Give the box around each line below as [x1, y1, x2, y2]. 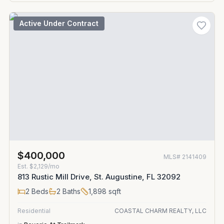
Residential [17, 207, 50, 214]
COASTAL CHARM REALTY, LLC [114, 207, 206, 214]
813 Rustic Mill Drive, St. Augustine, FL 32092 [17, 172, 180, 181]
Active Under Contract [19, 19, 98, 27]
